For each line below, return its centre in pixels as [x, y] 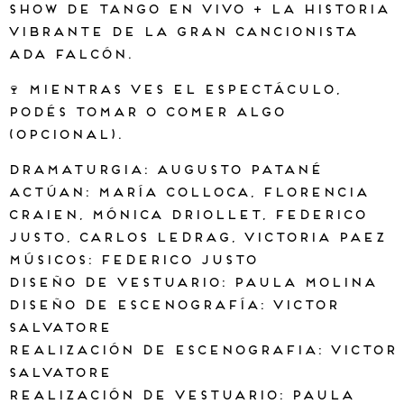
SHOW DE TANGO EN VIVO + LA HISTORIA [198, 11]
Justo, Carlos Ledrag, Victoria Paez [196, 239]
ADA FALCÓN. [69, 56]
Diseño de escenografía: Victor [173, 307]
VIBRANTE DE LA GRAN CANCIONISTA [182, 33]
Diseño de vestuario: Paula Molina [192, 284]
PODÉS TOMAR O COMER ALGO [146, 114]
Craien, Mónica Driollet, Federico [187, 216]
